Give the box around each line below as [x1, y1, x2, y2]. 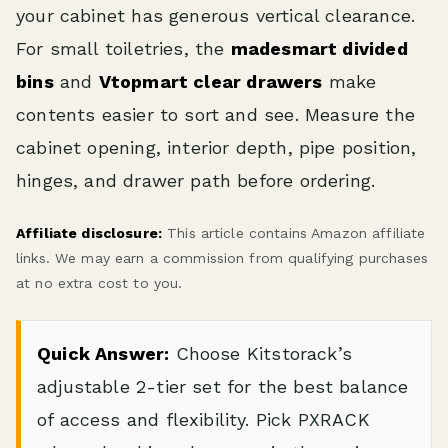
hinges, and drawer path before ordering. [16, 169, 376, 191]
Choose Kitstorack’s [169, 342, 352, 364]
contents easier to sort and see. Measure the [16, 103, 415, 125]
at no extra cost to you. [16, 274, 183, 291]
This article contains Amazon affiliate [161, 224, 426, 241]
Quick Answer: [37, 342, 170, 364]
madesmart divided [230, 37, 408, 59]
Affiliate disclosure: [16, 224, 162, 241]
